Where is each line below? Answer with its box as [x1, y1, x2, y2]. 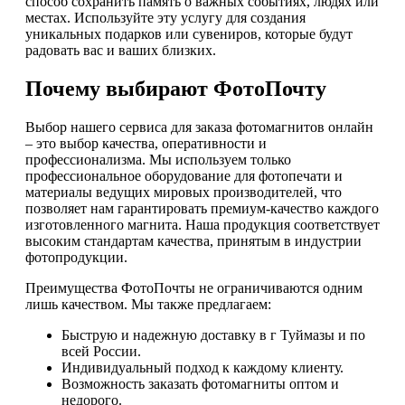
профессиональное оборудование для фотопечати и [25, 168, 343, 184]
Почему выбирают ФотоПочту [25, 77, 326, 101]
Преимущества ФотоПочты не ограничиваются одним [25, 280, 363, 297]
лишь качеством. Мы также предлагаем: [25, 297, 271, 313]
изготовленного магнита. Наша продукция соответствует [25, 217, 380, 233]
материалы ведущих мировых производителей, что [25, 184, 342, 201]
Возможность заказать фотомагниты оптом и [61, 376, 339, 392]
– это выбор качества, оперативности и [25, 136, 267, 152]
